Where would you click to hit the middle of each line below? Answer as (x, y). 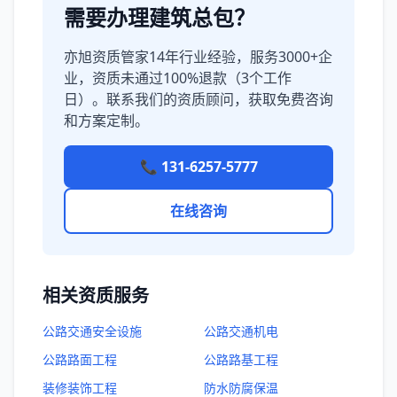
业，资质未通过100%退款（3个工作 (178, 78)
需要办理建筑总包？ (160, 17)
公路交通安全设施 (92, 331)
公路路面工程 (80, 359)
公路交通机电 (241, 331)
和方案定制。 (106, 121)
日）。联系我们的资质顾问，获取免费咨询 (198, 99)
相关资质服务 (96, 296)
